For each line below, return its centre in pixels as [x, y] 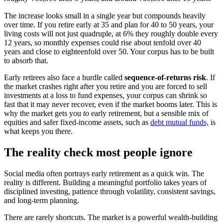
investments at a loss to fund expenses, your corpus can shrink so [106, 95]
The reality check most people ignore [98, 152]
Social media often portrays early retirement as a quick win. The [104, 173]
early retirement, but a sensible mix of [149, 113]
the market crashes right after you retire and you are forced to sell [106, 86]
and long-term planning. [42, 200]
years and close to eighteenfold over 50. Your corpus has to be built [109, 51]
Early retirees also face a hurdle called [64, 77]
